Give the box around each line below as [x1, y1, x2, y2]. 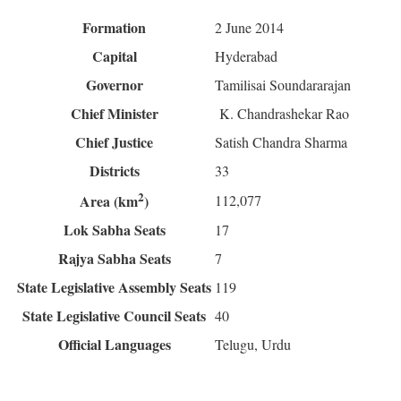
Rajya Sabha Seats [57, 248, 171, 269]
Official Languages [57, 334, 171, 355]
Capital [91, 46, 137, 67]
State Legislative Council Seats [22, 305, 206, 327]
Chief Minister [70, 103, 158, 124]
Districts [89, 160, 140, 182]
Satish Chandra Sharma [215, 132, 347, 152]
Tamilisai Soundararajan [215, 75, 351, 95]
